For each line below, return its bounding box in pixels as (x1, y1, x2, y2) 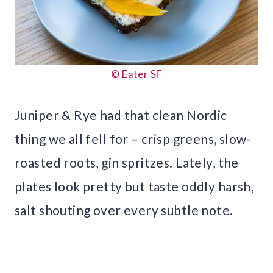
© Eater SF (111, 68, 162, 81)
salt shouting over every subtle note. (15, 202, 233, 218)
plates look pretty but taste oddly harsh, (15, 179, 254, 194)
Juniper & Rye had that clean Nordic (15, 107, 227, 123)
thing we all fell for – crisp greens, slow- (15, 131, 252, 147)
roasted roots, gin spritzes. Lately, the (15, 155, 239, 171)
